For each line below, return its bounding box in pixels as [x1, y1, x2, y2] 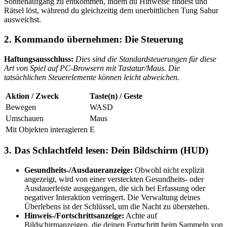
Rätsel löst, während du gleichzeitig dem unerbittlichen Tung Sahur [4, 6, 218, 15]
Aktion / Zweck [6, 91, 59, 100]
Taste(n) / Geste [90, 91, 142, 100]
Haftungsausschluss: [4, 54, 73, 63]
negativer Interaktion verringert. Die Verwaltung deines [24, 193, 200, 202]
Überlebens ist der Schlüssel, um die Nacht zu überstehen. [24, 202, 209, 211]
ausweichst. [4, 15, 41, 24]
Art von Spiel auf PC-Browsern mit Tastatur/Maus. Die [4, 63, 180, 72]
